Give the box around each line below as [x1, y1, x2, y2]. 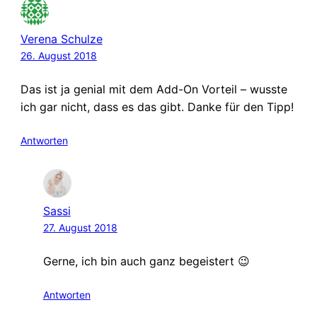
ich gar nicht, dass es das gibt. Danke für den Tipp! [20, 99, 294, 114]
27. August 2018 [42, 221, 117, 234]
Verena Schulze [20, 31, 103, 46]
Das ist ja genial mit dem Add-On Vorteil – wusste [20, 81, 287, 96]
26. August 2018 [20, 49, 97, 62]
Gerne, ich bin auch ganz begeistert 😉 [42, 253, 250, 268]
